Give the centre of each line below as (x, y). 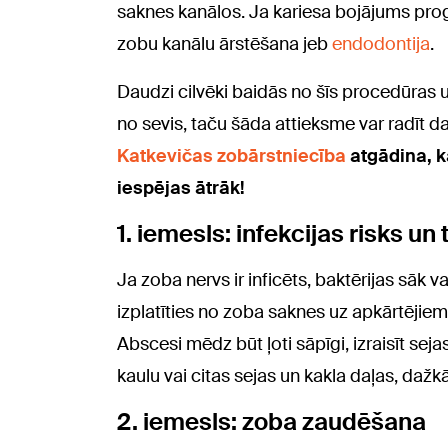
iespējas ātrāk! (181, 188)
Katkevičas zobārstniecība (231, 156)
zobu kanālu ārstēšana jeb (224, 44)
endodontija (381, 44)
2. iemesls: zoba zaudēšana (271, 421)
